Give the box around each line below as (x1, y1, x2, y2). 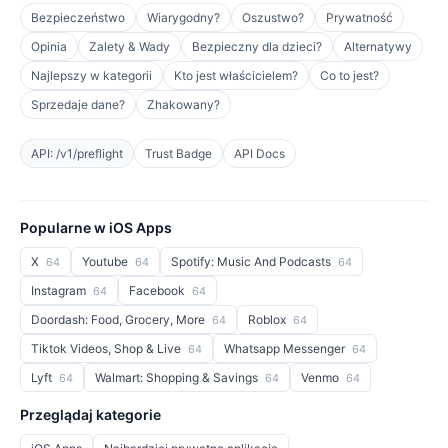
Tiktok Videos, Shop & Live (31, 341, 184, 356)
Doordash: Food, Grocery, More (31, 312, 208, 327)
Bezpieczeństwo (31, 10, 125, 25)
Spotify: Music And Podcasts (171, 254, 334, 269)
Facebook (129, 283, 188, 298)
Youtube (82, 254, 131, 269)
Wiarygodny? (147, 10, 220, 25)
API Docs (234, 146, 285, 161)
